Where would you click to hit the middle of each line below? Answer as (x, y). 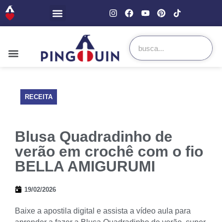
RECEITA (39, 97)
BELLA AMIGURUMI (85, 166)
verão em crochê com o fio (109, 151)
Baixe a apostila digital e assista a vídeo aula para (103, 211)
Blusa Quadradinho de (94, 136)
